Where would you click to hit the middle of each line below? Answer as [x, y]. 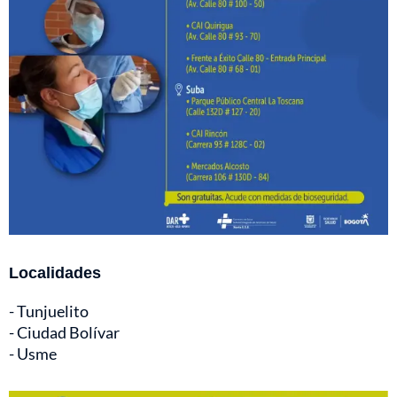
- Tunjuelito [49, 311]
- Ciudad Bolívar [64, 333]
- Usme [33, 354]
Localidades [55, 272]
